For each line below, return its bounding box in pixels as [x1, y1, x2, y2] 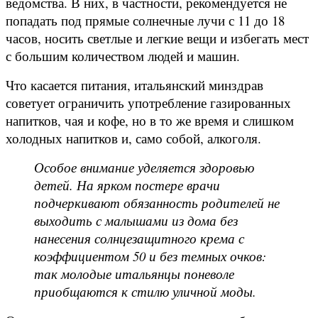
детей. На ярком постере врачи [34, 175, 220, 194]
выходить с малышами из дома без [34, 211, 238, 229]
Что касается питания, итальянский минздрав [6, 75, 263, 94]
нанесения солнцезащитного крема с [34, 229, 244, 247]
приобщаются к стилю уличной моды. [34, 282, 256, 300]
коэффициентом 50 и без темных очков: [34, 246, 266, 265]
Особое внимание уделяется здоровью [34, 158, 254, 176]
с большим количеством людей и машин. [6, 46, 244, 65]
